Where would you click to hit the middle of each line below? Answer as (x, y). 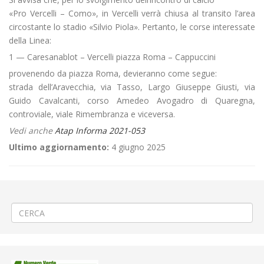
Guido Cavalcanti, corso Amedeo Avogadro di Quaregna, (132, 100)
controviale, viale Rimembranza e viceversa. (92, 114)
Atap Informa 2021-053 (100, 131)
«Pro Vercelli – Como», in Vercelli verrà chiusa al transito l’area (132, 13)
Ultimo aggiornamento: (59, 147)
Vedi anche (32, 131)
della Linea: (30, 40)
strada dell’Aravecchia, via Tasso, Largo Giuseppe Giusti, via (132, 87)
